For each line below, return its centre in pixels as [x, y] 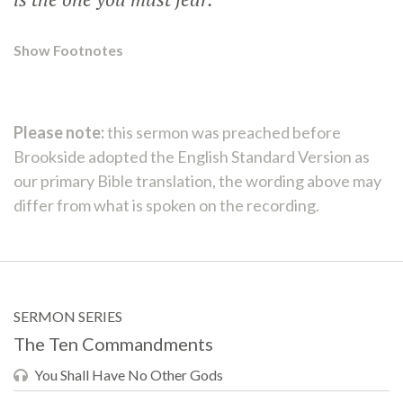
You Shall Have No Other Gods [129, 375]
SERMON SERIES [68, 316]
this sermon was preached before [223, 132]
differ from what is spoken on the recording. [166, 205]
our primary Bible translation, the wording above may [197, 181]
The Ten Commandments [113, 344]
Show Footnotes [68, 50]
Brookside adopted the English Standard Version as [192, 157]
